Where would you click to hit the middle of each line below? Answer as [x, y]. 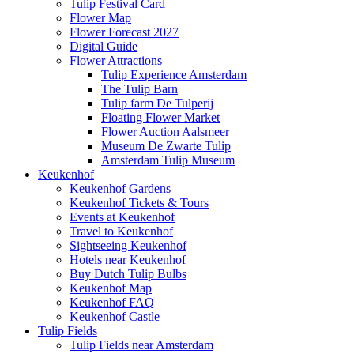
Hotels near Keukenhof [128, 259]
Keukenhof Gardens [120, 188]
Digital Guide [104, 46]
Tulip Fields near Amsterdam [141, 345]
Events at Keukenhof [122, 217]
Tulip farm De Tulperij [157, 103]
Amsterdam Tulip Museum [168, 160]
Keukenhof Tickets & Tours [139, 202]
